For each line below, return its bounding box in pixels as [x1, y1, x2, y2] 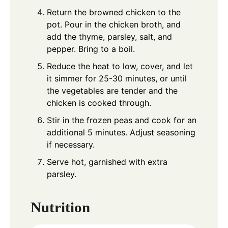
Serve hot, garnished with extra [47, 157, 167, 167]
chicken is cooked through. [47, 98, 151, 108]
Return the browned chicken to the [47, 7, 181, 18]
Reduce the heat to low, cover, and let [47, 61, 193, 72]
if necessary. [47, 139, 95, 150]
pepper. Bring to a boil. [47, 44, 135, 54]
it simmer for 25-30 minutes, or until [47, 73, 187, 84]
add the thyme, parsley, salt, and [47, 32, 172, 42]
